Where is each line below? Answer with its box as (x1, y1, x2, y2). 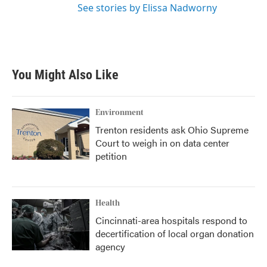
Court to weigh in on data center (95, 135, 229, 150)
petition (95, 148, 127, 163)
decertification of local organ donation (95, 226, 254, 240)
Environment (95, 107, 144, 117)
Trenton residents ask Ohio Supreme (95, 122, 249, 136)
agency (95, 239, 125, 253)
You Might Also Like (12, 67, 119, 82)
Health (95, 198, 120, 208)
